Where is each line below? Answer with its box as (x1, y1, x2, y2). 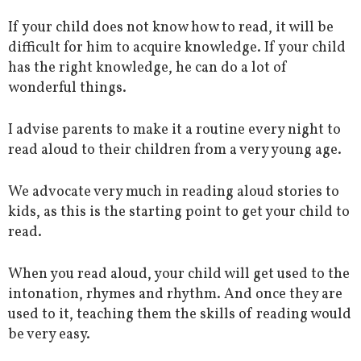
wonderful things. (8, 78, 127, 99)
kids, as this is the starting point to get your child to (8, 202, 350, 223)
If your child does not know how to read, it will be (8, 18, 334, 39)
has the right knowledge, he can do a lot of (8, 58, 288, 79)
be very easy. (8, 325, 90, 346)
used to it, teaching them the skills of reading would (8, 305, 351, 326)
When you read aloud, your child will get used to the (8, 264, 350, 285)
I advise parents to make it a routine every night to (8, 120, 341, 141)
